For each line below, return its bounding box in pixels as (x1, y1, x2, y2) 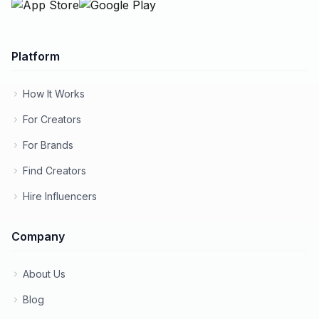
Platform (11, 49, 60, 63)
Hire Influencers (23, 190, 97, 202)
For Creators (23, 113, 81, 125)
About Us (23, 268, 66, 280)
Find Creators (23, 164, 86, 177)
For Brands (23, 139, 73, 151)
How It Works (23, 88, 85, 100)
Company (11, 229, 65, 244)
